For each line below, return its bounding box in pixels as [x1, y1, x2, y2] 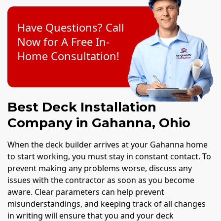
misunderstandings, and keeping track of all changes [7, 198, 206, 210]
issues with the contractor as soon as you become [7, 175, 194, 186]
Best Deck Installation [7, 99, 156, 115]
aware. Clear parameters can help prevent [7, 186, 164, 198]
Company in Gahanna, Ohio [7, 115, 190, 131]
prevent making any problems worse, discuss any [7, 163, 192, 174]
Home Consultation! [17, 49, 119, 64]
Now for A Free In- [17, 35, 110, 49]
